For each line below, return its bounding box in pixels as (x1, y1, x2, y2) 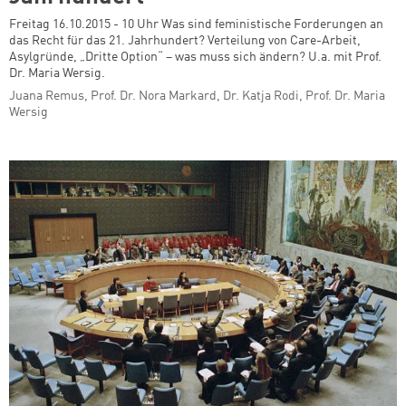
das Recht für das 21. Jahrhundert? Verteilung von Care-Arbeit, (9, 34, 361, 47)
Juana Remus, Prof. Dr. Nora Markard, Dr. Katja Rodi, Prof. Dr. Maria (9, 89, 385, 102)
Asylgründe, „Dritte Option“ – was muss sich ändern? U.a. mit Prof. (9, 50, 382, 63)
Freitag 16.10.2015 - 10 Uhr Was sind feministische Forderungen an (9, 17, 383, 31)
